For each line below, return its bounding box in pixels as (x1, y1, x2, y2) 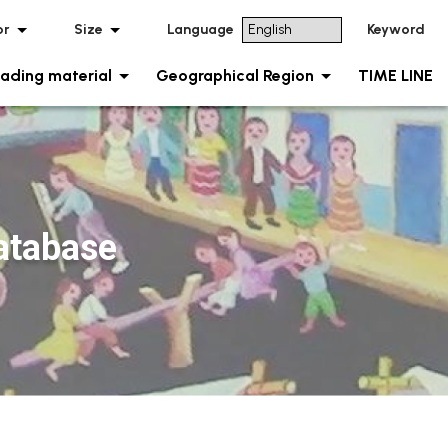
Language (167, 21, 234, 38)
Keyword (367, 21, 425, 38)
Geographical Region (156, 66, 314, 85)
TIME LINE (358, 66, 433, 85)
